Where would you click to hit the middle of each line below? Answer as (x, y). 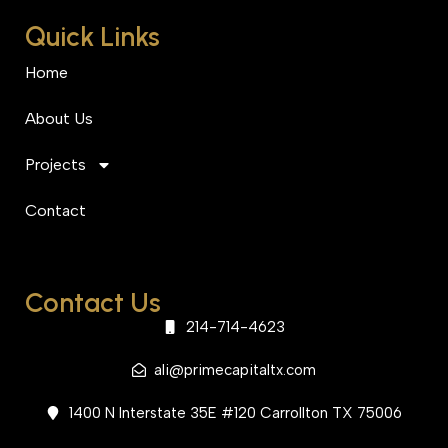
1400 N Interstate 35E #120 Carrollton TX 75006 (235, 413)
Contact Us (93, 303)
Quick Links (92, 37)
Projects (55, 165)
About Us (59, 119)
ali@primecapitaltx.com (235, 370)
